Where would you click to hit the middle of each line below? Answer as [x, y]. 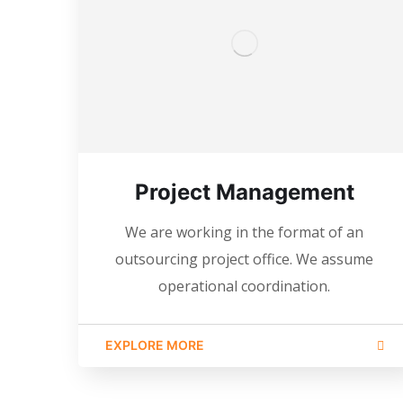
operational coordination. [245, 286]
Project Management [244, 192]
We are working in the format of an [245, 232]
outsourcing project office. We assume [245, 259]
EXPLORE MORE [155, 345]
